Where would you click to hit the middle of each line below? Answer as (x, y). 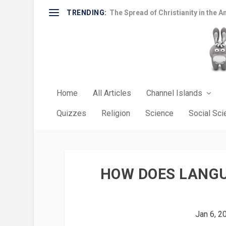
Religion (116, 113)
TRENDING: (87, 13)
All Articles (112, 93)
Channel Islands (175, 93)
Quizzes (72, 113)
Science (160, 113)
